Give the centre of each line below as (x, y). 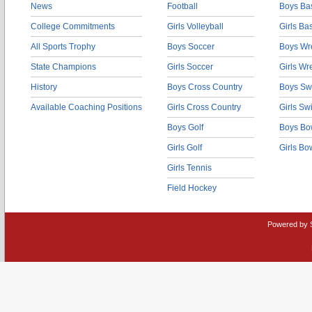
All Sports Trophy (63, 47)
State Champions (63, 67)
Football (182, 6)
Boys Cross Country (205, 87)
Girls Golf (185, 148)
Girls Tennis (189, 168)
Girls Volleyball (195, 26)
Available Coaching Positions (86, 107)
